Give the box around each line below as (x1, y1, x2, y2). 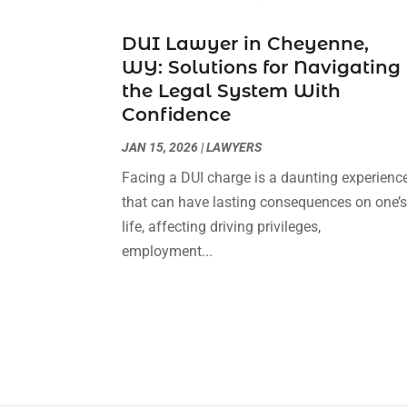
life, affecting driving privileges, (122, 218, 322, 236)
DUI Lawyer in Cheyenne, (122, 33, 370, 55)
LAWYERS (206, 140, 263, 155)
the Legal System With (122, 80, 342, 103)
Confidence (122, 104, 232, 126)
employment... (122, 243, 213, 261)
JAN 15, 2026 (122, 140, 199, 155)
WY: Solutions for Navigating (122, 56, 402, 79)
